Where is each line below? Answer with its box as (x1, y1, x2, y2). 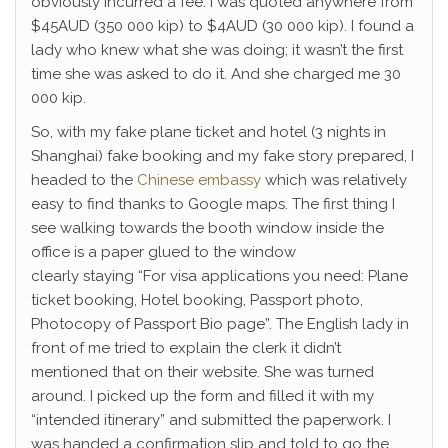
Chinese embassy (137, 171, 261, 189)
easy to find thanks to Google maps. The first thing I (31, 195, 395, 213)
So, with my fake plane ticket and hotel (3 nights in (31, 123, 386, 141)
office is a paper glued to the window (31, 243, 296, 261)
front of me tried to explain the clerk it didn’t (31, 339, 341, 357)
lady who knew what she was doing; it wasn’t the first (31, 41, 403, 59)
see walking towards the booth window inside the (31, 219, 384, 237)
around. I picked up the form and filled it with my (31, 387, 374, 405)
